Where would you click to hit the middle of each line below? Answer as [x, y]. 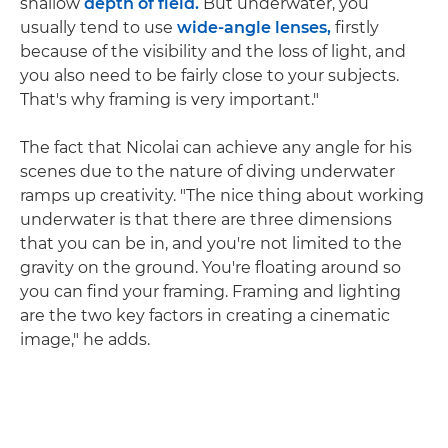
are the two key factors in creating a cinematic [205, 316]
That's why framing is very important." [169, 100]
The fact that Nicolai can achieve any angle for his [216, 148]
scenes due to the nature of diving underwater [207, 172]
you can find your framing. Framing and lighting [210, 292]
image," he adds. [85, 340]
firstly [355, 28]
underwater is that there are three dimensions [206, 220]
